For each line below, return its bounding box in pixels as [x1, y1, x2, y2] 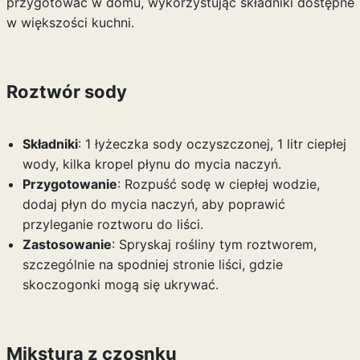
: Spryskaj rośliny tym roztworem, [111, 236, 317, 252]
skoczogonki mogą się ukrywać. [22, 276, 219, 292]
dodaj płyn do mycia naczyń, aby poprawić [22, 196, 285, 212]
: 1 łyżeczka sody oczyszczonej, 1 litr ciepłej [77, 136, 346, 152]
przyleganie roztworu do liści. [22, 216, 203, 232]
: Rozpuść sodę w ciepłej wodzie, [117, 176, 320, 192]
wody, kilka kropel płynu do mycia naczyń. [22, 156, 281, 172]
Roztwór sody [6, 81, 127, 102]
